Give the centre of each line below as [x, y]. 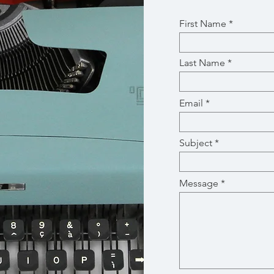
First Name [202, 24]
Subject [195, 143]
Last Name [202, 63]
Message [198, 183]
